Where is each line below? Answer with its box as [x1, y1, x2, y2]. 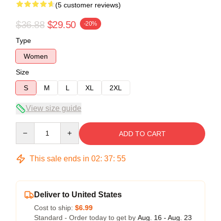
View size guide [26, 104, 81, 112]
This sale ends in [28, 154, 91, 163]
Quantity [15, 122, 41, 131]
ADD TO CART [118, 129, 166, 138]
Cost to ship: [34, 203, 75, 212]
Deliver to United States [34, 190, 122, 199]
